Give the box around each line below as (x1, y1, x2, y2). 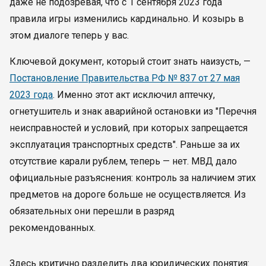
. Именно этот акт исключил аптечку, (53, 89, 215, 100)
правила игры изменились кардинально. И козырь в (9, 13, 244, 24)
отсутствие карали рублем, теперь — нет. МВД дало (9, 156, 237, 167)
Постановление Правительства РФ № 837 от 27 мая (9, 72, 240, 84)
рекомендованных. (9, 222, 96, 233)
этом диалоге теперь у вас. (9, 30, 129, 41)
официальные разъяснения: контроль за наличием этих (9, 172, 256, 183)
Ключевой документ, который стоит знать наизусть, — (9, 56, 251, 67)
